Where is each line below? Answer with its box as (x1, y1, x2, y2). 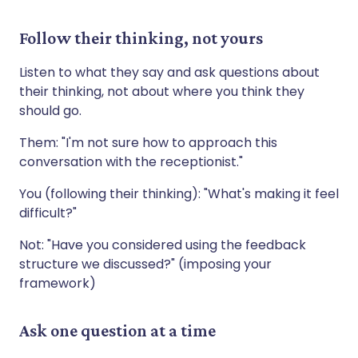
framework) (19, 273, 96, 292)
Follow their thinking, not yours (19, 27, 263, 48)
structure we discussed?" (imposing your (19, 254, 272, 273)
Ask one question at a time (19, 320, 216, 340)
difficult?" (19, 203, 77, 222)
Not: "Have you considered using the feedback (19, 235, 306, 254)
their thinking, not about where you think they (19, 82, 304, 101)
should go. (19, 101, 82, 120)
